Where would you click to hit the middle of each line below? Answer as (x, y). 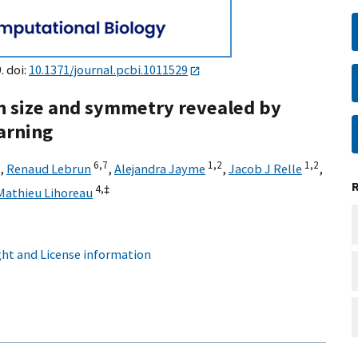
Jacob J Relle (265, 169)
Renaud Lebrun (49, 169)
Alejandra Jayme (160, 169)
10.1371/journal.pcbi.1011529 (108, 70)
